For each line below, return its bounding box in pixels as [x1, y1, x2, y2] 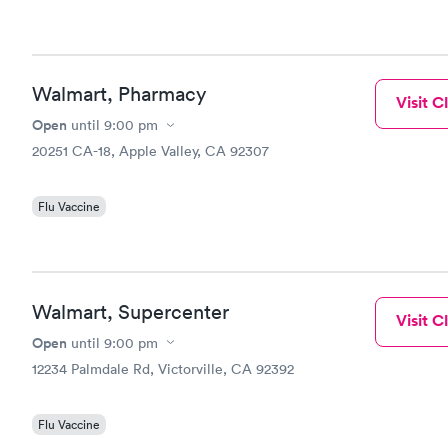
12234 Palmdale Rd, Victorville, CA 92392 [32, 359, 294, 378]
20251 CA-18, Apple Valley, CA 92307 [32, 142, 269, 160]
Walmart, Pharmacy [32, 82, 206, 106]
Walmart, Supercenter [32, 299, 229, 324]
